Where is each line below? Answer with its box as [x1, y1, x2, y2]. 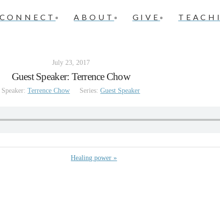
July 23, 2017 [52, 59, 90, 66]
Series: [80, 87, 99, 94]
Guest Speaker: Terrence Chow [11, 71, 131, 82]
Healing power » [71, 154, 117, 162]
